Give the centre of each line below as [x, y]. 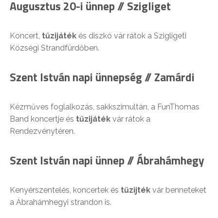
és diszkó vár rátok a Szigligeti [131, 36]
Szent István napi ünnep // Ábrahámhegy [107, 160]
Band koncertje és [43, 119]
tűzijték [136, 190]
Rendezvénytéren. [42, 131]
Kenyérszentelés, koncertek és [65, 190]
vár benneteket [178, 190]
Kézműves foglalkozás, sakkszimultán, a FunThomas [105, 107]
